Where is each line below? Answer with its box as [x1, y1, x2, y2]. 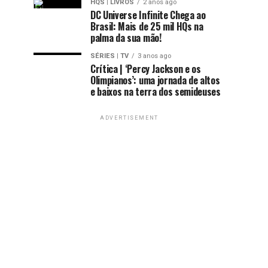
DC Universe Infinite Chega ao [90, 8, 206, 22]
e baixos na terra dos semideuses [90, 84, 221, 99]
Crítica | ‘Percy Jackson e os [90, 62, 201, 76]
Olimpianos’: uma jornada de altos [90, 73, 220, 87]
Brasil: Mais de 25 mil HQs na [90, 19, 203, 33]
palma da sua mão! [90, 31, 162, 45]
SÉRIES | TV [90, 52, 129, 60]
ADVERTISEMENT [99, 115, 159, 121]
